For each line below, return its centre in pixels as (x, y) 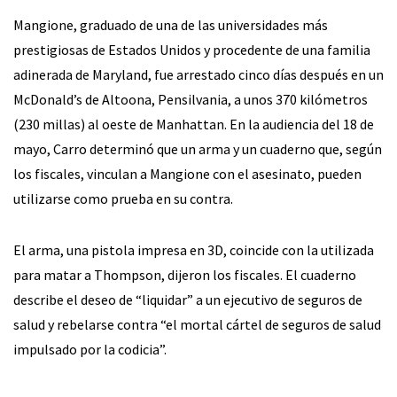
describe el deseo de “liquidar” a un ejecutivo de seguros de (188, 300)
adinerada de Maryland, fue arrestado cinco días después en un (198, 75)
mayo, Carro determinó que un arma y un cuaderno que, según (198, 149)
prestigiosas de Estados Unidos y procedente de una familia (192, 50)
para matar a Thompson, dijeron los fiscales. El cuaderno (185, 275)
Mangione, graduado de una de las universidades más (171, 25)
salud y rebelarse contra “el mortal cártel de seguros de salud (197, 325)
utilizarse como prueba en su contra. (123, 199)
